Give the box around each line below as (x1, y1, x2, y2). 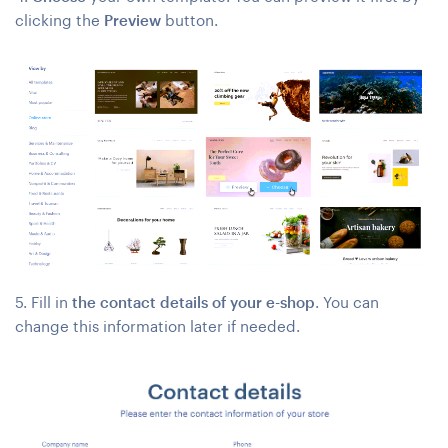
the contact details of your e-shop (72, 292, 315, 311)
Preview (104, 10, 161, 29)
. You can (315, 292, 379, 311)
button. (161, 10, 218, 29)
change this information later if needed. (15, 316, 300, 335)
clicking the (15, 10, 104, 29)
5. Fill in (15, 292, 72, 311)
